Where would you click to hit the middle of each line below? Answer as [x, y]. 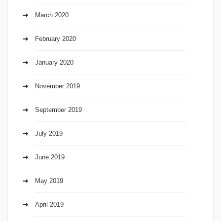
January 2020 [54, 62]
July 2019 [49, 133]
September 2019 [58, 110]
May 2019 [49, 181]
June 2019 [50, 157]
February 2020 [55, 38]
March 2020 [52, 15]
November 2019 [57, 86]
